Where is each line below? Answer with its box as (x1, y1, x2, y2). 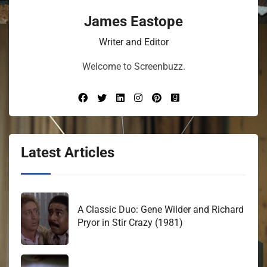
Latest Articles (21, 144, 114, 161)
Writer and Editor (98, 36, 169, 48)
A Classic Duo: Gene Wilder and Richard (77, 203, 244, 215)
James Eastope (84, 13, 183, 30)
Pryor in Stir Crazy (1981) (77, 216, 183, 228)
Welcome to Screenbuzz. (82, 60, 185, 72)
